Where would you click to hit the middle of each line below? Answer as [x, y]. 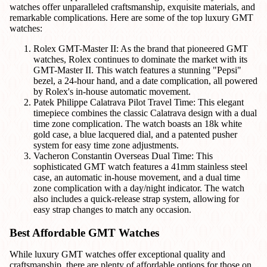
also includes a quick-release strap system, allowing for [136, 199]
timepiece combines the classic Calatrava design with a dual [145, 113]
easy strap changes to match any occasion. [112, 210]
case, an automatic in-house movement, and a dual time [137, 178]
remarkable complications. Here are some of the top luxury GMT [131, 18]
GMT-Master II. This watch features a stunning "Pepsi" [137, 70]
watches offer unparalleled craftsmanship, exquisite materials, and [132, 7]
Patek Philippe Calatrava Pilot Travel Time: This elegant [139, 103]
